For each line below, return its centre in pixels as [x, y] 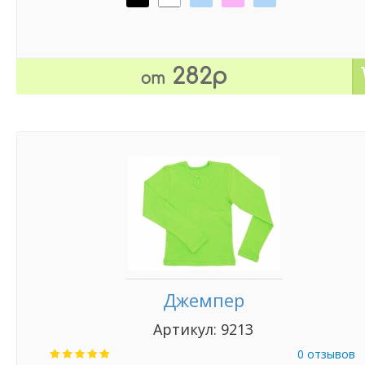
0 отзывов [326, 354]
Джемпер [204, 300]
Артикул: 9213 [204, 329]
